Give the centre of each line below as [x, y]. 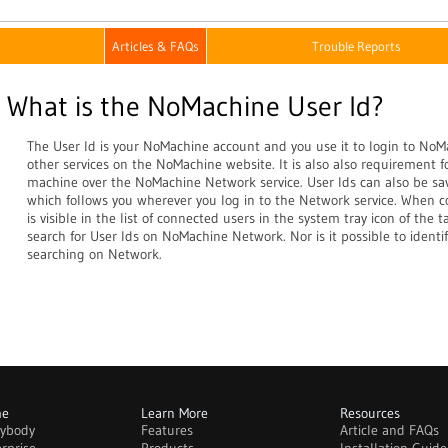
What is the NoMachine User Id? [195, 106]
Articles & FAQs [155, 46]
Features [166, 430]
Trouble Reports [356, 46]
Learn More [174, 413]
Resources [370, 413]
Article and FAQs [390, 430]
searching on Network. [94, 254]
